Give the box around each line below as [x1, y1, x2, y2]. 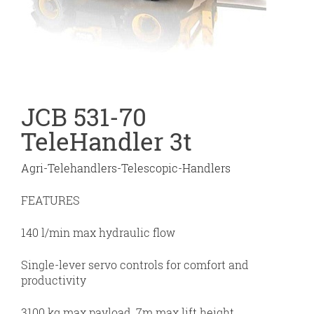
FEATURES [21, 193, 80, 207]
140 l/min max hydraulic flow [21, 225, 175, 240]
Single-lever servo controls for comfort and [21, 257, 249, 272]
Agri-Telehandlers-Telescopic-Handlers [21, 161, 231, 175]
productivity [21, 273, 86, 287]
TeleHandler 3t [21, 125, 192, 157]
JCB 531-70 [21, 100, 146, 132]
